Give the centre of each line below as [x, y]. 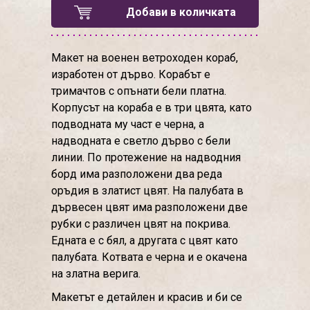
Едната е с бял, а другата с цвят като [145, 240]
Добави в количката [181, 12]
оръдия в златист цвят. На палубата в [147, 191]
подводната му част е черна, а [128, 124]
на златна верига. [96, 274]
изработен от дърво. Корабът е [131, 74]
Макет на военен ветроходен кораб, [145, 58]
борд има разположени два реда [137, 174]
